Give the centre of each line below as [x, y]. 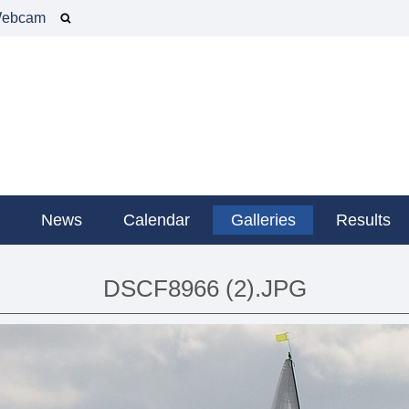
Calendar [157, 220]
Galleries [263, 220]
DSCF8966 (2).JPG [204, 288]
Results [364, 220]
